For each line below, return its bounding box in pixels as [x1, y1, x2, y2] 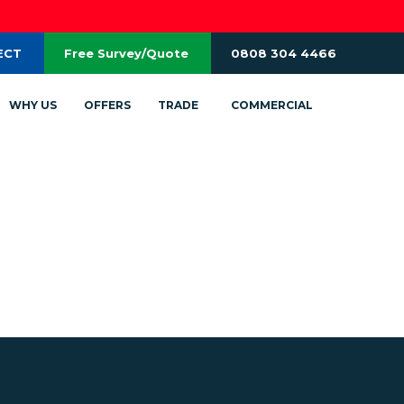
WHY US [9, 98, 58, 112]
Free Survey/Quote [64, 46, 188, 60]
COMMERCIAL [231, 98, 314, 112]
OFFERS [84, 98, 132, 112]
